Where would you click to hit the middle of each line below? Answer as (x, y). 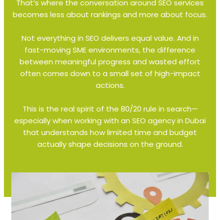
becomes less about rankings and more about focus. (110, 15)
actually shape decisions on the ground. (110, 144)
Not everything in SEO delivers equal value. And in (110, 38)
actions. (110, 85)
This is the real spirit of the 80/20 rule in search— (110, 109)
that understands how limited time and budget (110, 133)
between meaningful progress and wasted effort (110, 62)
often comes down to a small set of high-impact (110, 74)
